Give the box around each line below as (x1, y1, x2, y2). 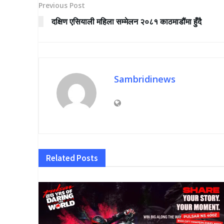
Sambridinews (114, 73, 175, 85)
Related (46, 152, 75, 164)
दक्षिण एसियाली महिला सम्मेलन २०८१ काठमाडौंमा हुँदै (51, 16, 201, 27)
